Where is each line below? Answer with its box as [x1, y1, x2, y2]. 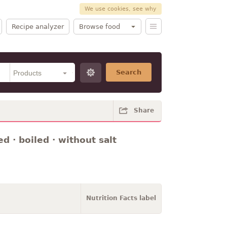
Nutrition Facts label [86, 195, 156, 202]
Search [116, 68, 141, 76]
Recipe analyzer [11, 22, 64, 30]
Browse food [79, 22, 120, 30]
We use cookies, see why [84, 6, 157, 12]
